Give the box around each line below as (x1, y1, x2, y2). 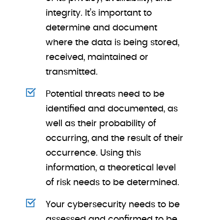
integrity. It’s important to (46, 9, 152, 18)
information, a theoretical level (46, 164, 176, 172)
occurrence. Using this (46, 149, 141, 158)
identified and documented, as (46, 105, 178, 113)
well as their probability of (46, 119, 157, 128)
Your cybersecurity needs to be (46, 200, 180, 209)
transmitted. (46, 68, 98, 77)
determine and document (46, 24, 158, 32)
